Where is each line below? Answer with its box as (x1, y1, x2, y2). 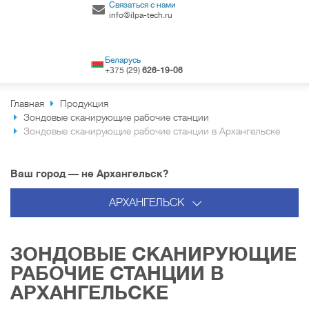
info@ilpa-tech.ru (109, 10, 172, 20)
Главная (10, 98, 44, 109)
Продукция (60, 98, 108, 109)
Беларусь (105, 55, 141, 65)
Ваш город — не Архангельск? (10, 168, 168, 179)
